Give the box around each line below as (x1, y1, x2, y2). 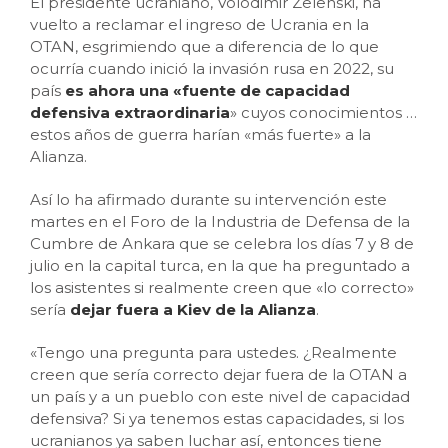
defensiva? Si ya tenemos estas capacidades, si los (30, 409, 404, 428)
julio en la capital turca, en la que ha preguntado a (30, 256, 410, 275)
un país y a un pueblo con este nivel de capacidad (30, 387, 410, 406)
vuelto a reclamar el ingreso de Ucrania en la (30, 15, 369, 34)
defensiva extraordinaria (30, 103, 230, 122)
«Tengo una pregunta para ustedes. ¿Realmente (30, 343, 397, 362)
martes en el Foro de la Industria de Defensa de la (30, 212, 410, 231)
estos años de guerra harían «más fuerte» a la (30, 125, 371, 144)
